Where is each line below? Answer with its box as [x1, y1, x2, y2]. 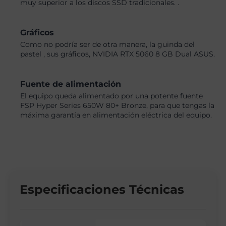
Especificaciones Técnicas [20, 182, 185, 197]
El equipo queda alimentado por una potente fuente [20, 91, 203, 101]
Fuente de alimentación [20, 79, 122, 89]
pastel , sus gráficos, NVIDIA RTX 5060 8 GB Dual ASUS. [20, 49, 215, 59]
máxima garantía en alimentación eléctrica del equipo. [20, 110, 212, 120]
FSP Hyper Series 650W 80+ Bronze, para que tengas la [20, 101, 215, 110]
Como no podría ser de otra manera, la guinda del [20, 40, 195, 49]
